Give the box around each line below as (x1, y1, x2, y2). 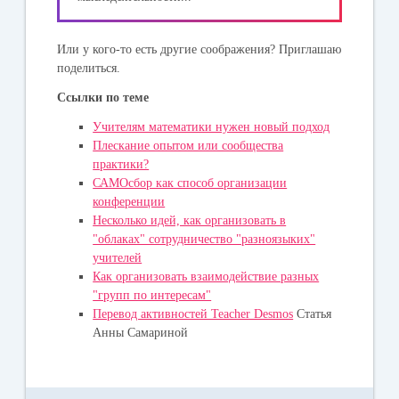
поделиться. (57, 61, 121, 75)
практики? (93, 157, 150, 171)
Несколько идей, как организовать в (93, 213, 287, 227)
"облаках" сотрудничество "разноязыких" (93, 232, 316, 246)
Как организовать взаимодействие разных (93, 269, 320, 283)
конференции (93, 194, 166, 208)
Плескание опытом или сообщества (93, 138, 284, 152)
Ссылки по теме (57, 90, 150, 104)
